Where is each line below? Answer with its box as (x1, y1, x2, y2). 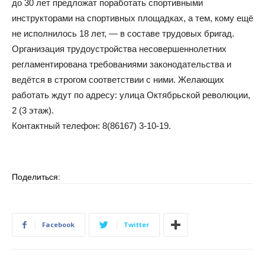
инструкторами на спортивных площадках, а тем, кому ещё (12, 13, 253, 23)
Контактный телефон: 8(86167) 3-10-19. (12, 121, 171, 131)
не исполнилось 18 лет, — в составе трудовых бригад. (12, 28, 234, 38)
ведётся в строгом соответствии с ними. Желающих (12, 75, 224, 85)
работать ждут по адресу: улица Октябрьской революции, (12, 90, 250, 100)
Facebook (42, 220, 75, 229)
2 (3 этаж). (12, 105, 54, 115)
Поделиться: (12, 172, 60, 182)
